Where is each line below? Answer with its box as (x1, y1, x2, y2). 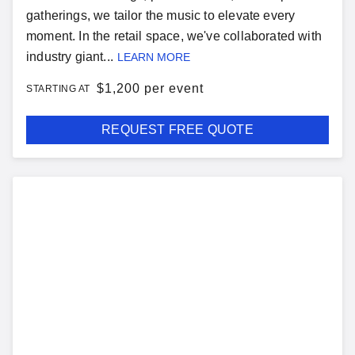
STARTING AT (26, 83, 90, 94)
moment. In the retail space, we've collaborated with (26, 29, 322, 43)
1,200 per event (104, 82, 204, 95)
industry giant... (26, 50, 113, 63)
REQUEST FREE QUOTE (101, 123, 254, 136)
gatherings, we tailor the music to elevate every (26, 9, 296, 22)
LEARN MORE (116, 51, 190, 63)
